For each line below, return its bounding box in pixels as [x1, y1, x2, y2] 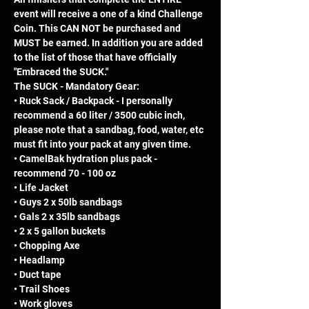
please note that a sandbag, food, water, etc [14, 124, 206, 136]
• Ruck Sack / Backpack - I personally [14, 95, 175, 107]
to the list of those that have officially [14, 52, 179, 63]
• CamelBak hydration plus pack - [14, 153, 159, 165]
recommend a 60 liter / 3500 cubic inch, [14, 110, 187, 121]
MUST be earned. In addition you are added [14, 37, 205, 49]
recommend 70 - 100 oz [14, 168, 118, 179]
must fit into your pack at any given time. [14, 139, 195, 150]
